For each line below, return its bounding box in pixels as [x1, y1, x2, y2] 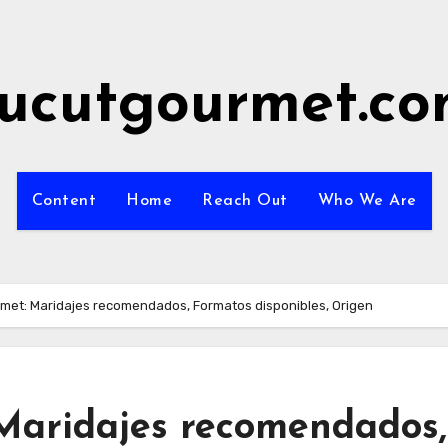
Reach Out [202, 193, 288, 209]
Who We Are [317, 193, 417, 209]
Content [31, 193, 96, 209]
